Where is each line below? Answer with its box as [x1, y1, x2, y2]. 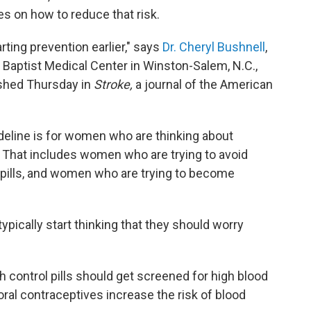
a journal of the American [133, 77, 273, 92]
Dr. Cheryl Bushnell [162, 40, 265, 55]
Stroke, [94, 77, 133, 92]
